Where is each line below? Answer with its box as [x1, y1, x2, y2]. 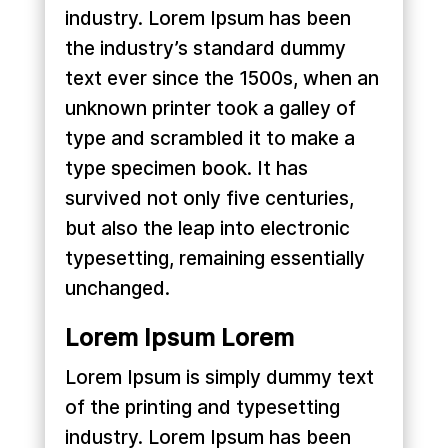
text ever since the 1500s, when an [64, 67, 379, 91]
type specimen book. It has [64, 157, 308, 181]
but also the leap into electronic [64, 217, 350, 241]
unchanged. [64, 277, 170, 301]
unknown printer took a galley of [64, 97, 356, 121]
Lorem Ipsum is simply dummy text [64, 366, 374, 390]
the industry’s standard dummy [64, 37, 346, 61]
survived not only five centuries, [64, 187, 354, 211]
